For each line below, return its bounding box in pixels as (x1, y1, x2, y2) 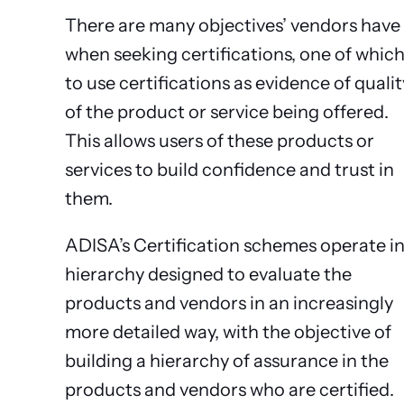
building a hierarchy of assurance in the (65, 349, 389, 372)
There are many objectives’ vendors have (65, 14, 400, 36)
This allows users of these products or (65, 129, 374, 151)
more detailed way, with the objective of (65, 320, 391, 343)
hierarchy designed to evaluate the (65, 262, 352, 285)
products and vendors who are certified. (65, 378, 394, 400)
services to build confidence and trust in (65, 158, 394, 180)
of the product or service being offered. (65, 100, 389, 123)
